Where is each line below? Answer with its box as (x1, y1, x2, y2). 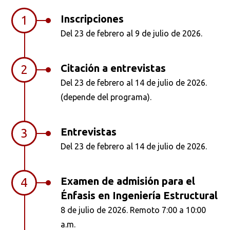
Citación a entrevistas (61, 62, 166, 74)
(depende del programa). (61, 92, 152, 102)
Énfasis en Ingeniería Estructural (61, 189, 218, 202)
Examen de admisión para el (61, 175, 196, 187)
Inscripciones (61, 13, 124, 25)
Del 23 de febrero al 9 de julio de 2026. (61, 29, 203, 39)
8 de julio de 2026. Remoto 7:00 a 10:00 (61, 205, 206, 215)
